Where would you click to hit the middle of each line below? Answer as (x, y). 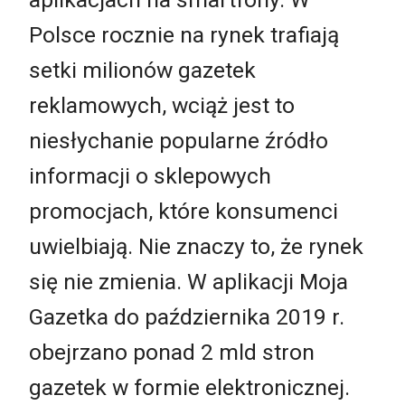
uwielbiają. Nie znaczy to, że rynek (196, 246)
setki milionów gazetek (142, 70)
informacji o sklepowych (150, 175)
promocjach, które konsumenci (184, 211)
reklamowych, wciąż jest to (162, 105)
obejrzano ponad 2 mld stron (172, 352)
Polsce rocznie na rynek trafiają (184, 34)
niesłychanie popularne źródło (179, 140)
